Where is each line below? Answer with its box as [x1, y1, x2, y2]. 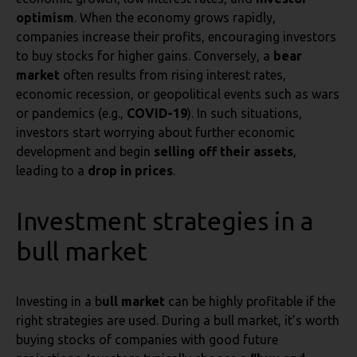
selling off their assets [154, 144, 293, 159]
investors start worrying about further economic [16, 125, 295, 139]
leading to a [16, 163, 88, 178]
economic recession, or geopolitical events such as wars [16, 87, 339, 101]
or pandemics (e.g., [16, 106, 127, 120]
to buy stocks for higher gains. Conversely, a [16, 49, 273, 63]
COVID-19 [127, 106, 187, 120]
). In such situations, [187, 106, 302, 120]
